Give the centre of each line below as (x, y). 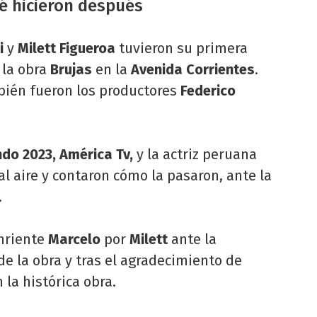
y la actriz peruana (195, 154)
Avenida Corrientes (193, 69)
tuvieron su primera (181, 48)
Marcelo (74, 239)
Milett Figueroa (67, 48)
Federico (208, 90)
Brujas (73, 69)
